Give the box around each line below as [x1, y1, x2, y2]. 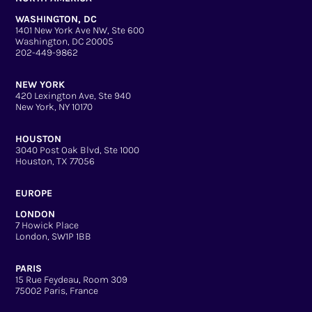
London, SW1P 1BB [15, 231, 92, 243]
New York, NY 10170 [15, 101, 93, 114]
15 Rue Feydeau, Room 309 [15, 274, 128, 286]
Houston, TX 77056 [15, 155, 95, 168]
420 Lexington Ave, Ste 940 [15, 90, 132, 102]
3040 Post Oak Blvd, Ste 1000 [15, 144, 140, 157]
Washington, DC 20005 [15, 36, 114, 48]
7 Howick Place [15, 219, 79, 232]
